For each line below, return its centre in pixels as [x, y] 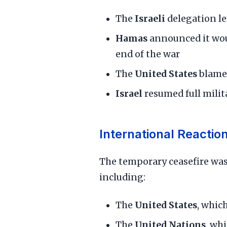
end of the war [148, 54]
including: [122, 177]
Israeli [150, 19]
